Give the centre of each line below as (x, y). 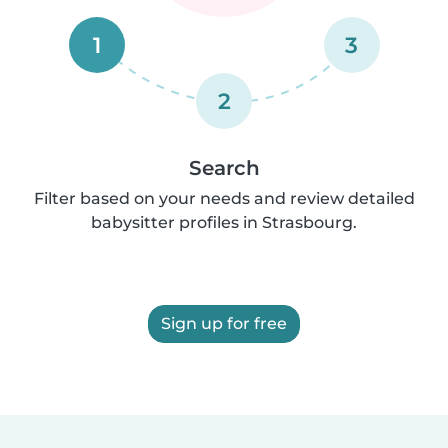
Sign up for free (224, 323)
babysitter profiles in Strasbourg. (224, 222)
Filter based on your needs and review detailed (224, 198)
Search (224, 167)
